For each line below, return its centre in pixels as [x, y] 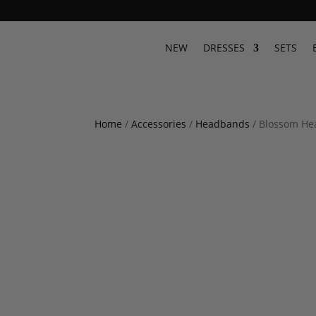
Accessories [159, 124]
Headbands [223, 124]
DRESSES [224, 48]
